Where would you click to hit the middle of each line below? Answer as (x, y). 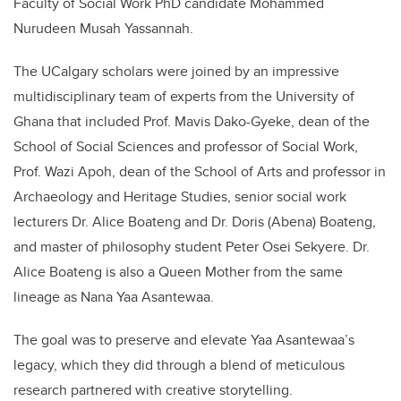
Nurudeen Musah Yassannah (102, 29)
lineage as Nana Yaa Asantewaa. (114, 297)
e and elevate (205, 340)
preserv (139, 340)
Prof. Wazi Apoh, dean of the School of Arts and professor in (200, 172)
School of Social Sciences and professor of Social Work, (186, 147)
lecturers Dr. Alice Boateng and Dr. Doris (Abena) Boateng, (195, 222)
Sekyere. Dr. (332, 247)
